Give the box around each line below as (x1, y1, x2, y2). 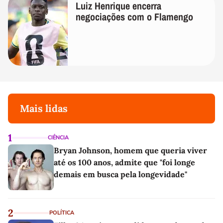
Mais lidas (20, 102, 68, 114)
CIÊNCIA (48, 133, 69, 141)
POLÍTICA (49, 209, 74, 217)
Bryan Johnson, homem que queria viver (54, 145, 207, 155)
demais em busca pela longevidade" (54, 169, 187, 179)
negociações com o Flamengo (76, 9, 193, 23)
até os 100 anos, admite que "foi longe (54, 157, 195, 167)
